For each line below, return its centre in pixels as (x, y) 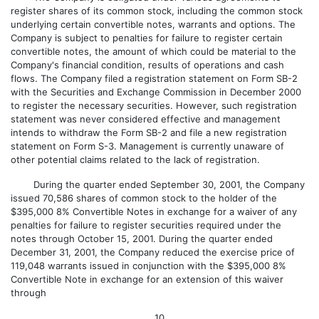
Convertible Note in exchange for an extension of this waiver (147, 279)
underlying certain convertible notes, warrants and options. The (153, 24)
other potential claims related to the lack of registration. (135, 159)
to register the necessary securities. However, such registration (154, 105)
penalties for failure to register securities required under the (146, 225)
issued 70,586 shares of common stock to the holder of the (144, 198)
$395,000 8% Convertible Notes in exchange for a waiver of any (154, 211)
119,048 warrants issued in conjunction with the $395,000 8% (148, 266)
